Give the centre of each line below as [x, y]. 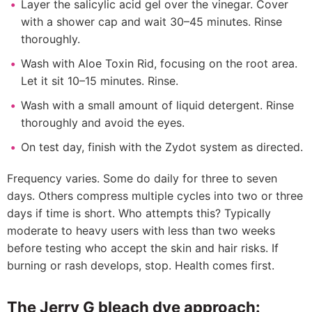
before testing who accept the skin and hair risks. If [143, 248]
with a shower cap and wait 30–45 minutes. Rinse [151, 22]
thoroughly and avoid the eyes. [103, 123]
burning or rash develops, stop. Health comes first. [141, 265]
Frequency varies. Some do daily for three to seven [142, 178]
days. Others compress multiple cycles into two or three [155, 196]
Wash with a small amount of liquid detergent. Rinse [157, 105]
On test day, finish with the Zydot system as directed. [162, 147]
